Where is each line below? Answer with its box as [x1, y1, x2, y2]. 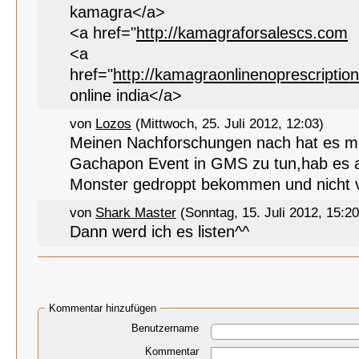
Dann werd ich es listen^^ [70, 223, 249, 240]
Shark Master [95, 204, 176, 220]
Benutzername [131, 322, 199, 334]
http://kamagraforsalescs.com [136, 24, 348, 42]
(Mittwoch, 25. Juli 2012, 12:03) [131, 115, 324, 131]
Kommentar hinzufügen [49, 302, 156, 314]
